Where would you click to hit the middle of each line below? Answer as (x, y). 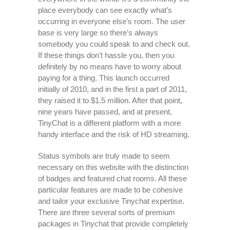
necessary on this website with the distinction (113, 167)
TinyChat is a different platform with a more (109, 123)
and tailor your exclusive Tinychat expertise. (111, 201)
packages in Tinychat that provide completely (113, 224)
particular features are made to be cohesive (110, 190)
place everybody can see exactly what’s (105, 10)
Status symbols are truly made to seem (104, 156)
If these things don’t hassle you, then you (106, 55)
